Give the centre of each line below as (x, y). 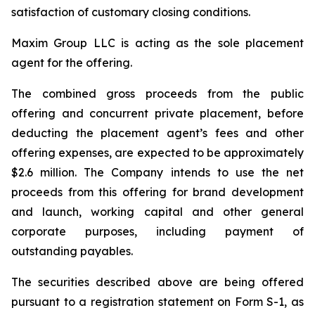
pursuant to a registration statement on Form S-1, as (157, 302)
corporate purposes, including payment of (157, 231)
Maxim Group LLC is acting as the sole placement (157, 43)
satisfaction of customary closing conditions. (131, 12)
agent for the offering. (72, 63)
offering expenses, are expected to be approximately (157, 153)
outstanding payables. (72, 251)
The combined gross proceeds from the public (157, 94)
